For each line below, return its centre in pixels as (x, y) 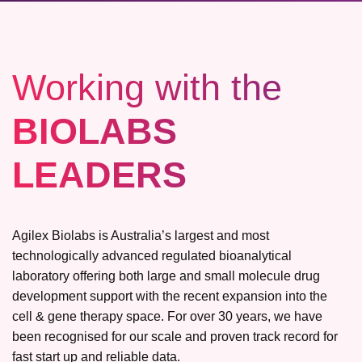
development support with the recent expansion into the (170, 296)
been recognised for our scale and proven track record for (175, 337)
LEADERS (99, 175)
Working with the (147, 88)
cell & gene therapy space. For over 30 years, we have (167, 316)
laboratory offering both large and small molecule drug (166, 276)
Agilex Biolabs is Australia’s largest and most (141, 236)
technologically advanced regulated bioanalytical (152, 256)
